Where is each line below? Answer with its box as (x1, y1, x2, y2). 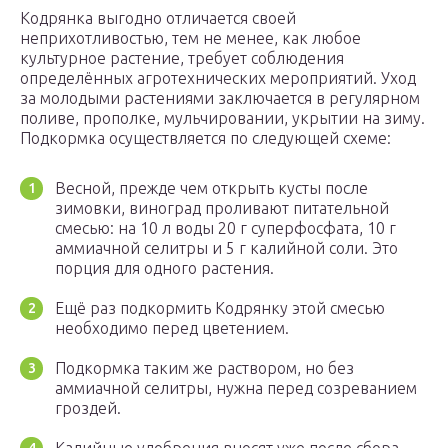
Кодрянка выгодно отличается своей (20, 9, 296, 28)
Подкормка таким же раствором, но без (55, 359, 354, 378)
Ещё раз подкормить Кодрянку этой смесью (55, 299, 385, 318)
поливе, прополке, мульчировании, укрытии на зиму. (20, 109, 425, 128)
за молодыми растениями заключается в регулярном (20, 89, 420, 108)
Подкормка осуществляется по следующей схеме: (20, 129, 391, 148)
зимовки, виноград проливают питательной (55, 199, 389, 218)
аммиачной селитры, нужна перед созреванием (55, 379, 417, 398)
